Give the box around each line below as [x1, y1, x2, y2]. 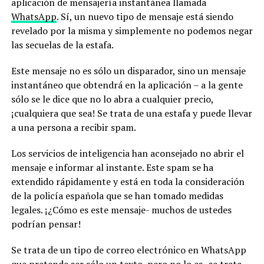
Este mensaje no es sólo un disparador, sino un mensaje [11, 64, 246, 78]
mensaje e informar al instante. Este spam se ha [11, 161, 213, 174]
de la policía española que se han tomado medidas [11, 189, 223, 203]
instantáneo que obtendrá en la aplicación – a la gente [11, 78, 243, 92]
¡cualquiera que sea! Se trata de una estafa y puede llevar [11, 107, 252, 120]
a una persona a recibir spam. [11, 121, 136, 134]
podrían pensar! [11, 217, 81, 231]
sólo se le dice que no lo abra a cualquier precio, [11, 93, 213, 106]
